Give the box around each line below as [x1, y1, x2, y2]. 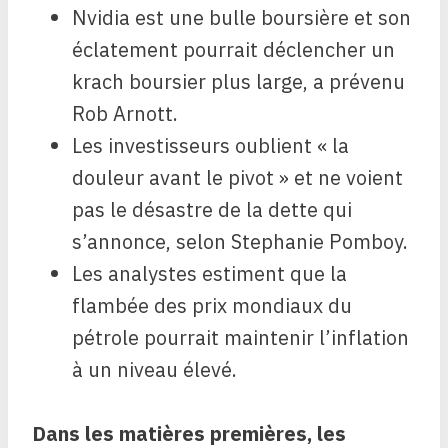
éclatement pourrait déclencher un [72, 36, 395, 64]
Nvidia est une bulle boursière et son [72, 4, 411, 32]
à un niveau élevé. [72, 356, 237, 384]
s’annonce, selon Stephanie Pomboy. [72, 228, 408, 256]
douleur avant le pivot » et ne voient [72, 164, 403, 192]
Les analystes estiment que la [72, 260, 347, 288]
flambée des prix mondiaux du [72, 292, 352, 320]
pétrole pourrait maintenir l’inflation [72, 324, 409, 352]
